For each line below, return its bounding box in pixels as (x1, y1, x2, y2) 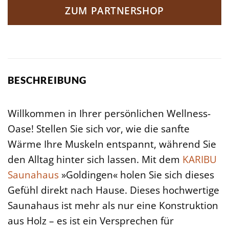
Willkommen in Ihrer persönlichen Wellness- (8, 106, 211, 120)
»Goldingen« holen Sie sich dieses (59, 167, 214, 181)
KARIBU (182, 152, 217, 166)
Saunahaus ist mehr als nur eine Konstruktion (8, 198, 218, 212)
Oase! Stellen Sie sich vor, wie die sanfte (8, 121, 190, 135)
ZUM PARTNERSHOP (65, 4, 164, 17)
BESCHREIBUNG (8, 74, 87, 86)
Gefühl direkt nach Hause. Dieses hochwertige (8, 182, 219, 197)
